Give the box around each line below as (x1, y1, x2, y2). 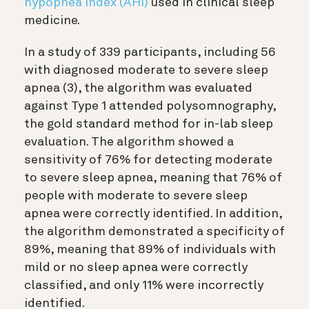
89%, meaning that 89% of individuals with (24, 243, 276, 257)
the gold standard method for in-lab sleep (24, 118, 273, 131)
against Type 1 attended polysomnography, (24, 100, 276, 113)
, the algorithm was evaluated (78, 82, 252, 95)
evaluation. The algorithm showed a (24, 136, 234, 149)
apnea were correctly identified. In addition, (24, 208, 282, 221)
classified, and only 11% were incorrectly (24, 279, 263, 292)
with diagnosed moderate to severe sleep (24, 64, 268, 77)
